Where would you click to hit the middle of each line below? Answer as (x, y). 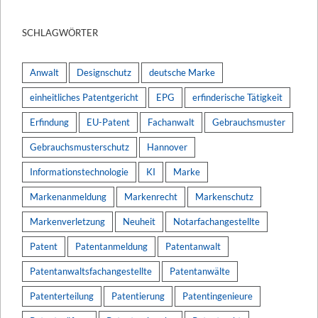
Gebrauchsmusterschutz (79, 147)
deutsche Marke (182, 72)
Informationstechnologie (79, 171)
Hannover (167, 147)
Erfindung (49, 122)
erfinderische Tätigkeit (237, 97)
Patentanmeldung (111, 246)
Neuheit (139, 221)
